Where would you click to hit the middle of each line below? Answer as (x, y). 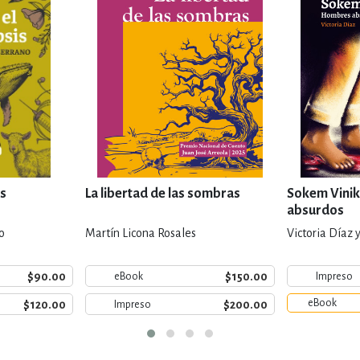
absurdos (315, 211)
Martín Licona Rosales (141, 233)
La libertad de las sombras (163, 194)
